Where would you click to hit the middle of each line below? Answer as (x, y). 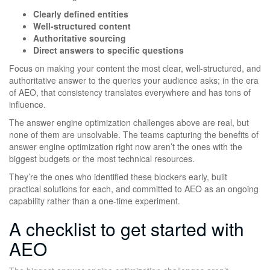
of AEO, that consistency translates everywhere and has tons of (130, 92)
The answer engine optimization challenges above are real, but (129, 122)
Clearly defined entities (81, 14)
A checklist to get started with (127, 228)
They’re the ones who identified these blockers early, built (118, 176)
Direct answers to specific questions (108, 50)
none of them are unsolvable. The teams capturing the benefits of (134, 134)
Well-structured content (82, 26)
